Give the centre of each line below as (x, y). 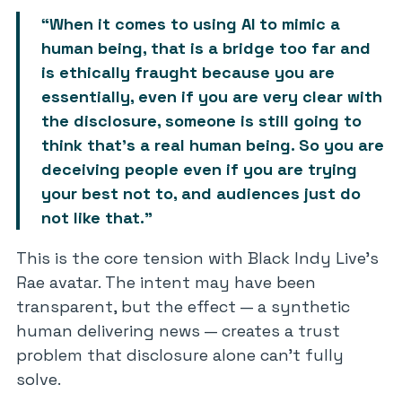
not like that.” (97, 218)
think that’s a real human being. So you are (213, 145)
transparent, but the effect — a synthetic (183, 306)
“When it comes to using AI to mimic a (191, 24)
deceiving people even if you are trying (199, 169)
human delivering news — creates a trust (178, 331)
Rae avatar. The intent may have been (166, 282)
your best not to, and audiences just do (201, 193)
